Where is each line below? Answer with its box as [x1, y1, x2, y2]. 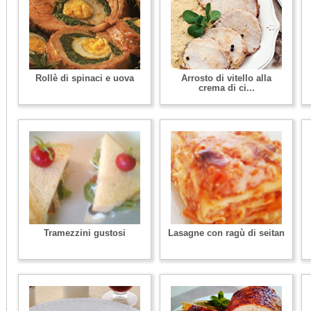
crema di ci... [198, 83, 255, 93]
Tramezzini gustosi [44, 228, 126, 238]
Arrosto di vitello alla [181, 73, 271, 83]
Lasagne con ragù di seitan [168, 228, 285, 238]
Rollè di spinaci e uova [35, 73, 134, 83]
